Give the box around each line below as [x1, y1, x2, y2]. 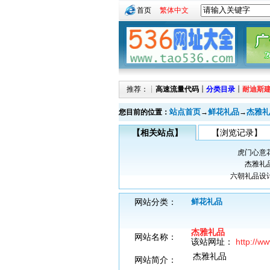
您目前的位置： [119, 108, 169, 116]
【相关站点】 [132, 128, 183, 137]
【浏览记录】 [212, 128, 262, 137]
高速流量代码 [155, 85, 199, 93]
